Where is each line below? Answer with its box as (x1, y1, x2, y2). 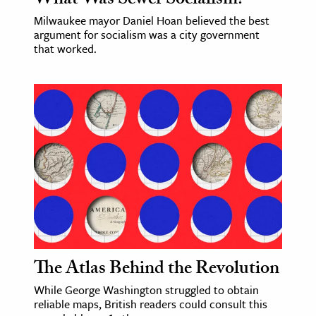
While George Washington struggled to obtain (34, 281, 259, 299)
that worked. (34, 39, 97, 57)
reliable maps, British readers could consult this (34, 296, 267, 313)
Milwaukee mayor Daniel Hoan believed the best (34, 11, 269, 29)
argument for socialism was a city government (34, 25, 260, 43)
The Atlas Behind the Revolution (34, 255, 279, 286)
